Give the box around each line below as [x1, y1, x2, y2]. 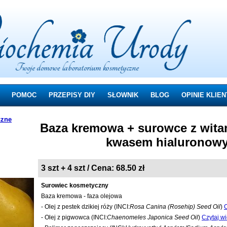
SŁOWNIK [107, 91, 138, 99]
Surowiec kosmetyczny [41, 182, 108, 189]
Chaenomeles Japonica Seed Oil [107, 214, 198, 221]
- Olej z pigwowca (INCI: [41, 214, 107, 221]
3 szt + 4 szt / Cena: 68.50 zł [41, 164, 144, 172]
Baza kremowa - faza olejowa [41, 193, 122, 200]
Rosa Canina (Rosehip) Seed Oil [130, 203, 220, 210]
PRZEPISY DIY [49, 91, 95, 99]
